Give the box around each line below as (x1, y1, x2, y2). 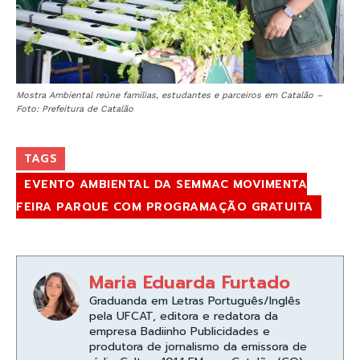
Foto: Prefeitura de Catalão (16, 104, 133, 115)
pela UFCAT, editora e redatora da (89, 308, 278, 325)
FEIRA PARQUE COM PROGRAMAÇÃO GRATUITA (16, 198, 313, 216)
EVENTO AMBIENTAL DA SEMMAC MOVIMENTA (24, 176, 307, 194)
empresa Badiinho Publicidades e (89, 323, 270, 341)
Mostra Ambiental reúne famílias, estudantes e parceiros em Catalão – (16, 90, 322, 101)
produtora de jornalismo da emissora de (89, 338, 307, 356)
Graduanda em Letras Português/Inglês (89, 292, 301, 310)
